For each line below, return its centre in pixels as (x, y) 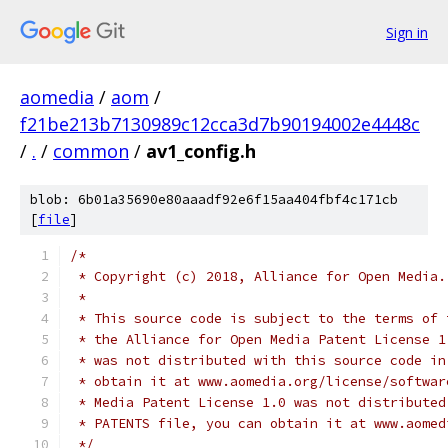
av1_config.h (201, 151)
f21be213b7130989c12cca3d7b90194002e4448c (220, 124)
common (91, 151)
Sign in (407, 32)
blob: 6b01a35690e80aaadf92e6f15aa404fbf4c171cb (214, 199)
